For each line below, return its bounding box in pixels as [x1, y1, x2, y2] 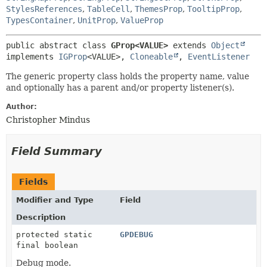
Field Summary [11, 145, 102, 157]
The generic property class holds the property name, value [6, 72, 249, 81]
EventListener [188, 52, 250, 61]
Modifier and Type [16, 195, 94, 204]
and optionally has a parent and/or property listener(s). [6, 83, 234, 92]
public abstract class [6, 41, 111, 50]
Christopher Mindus [6, 115, 90, 125]
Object [211, 41, 240, 50]
